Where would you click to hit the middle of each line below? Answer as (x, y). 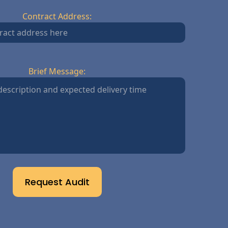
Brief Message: (57, 71)
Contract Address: (57, 16)
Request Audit (57, 182)
